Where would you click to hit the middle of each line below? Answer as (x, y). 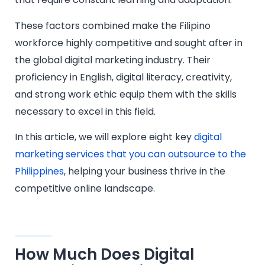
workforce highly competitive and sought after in (129, 43)
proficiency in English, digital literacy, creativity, (123, 77)
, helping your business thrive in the (145, 172)
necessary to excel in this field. (85, 111)
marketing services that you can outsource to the (130, 154)
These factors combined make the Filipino (113, 25)
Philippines (39, 172)
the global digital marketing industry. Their (113, 60)
